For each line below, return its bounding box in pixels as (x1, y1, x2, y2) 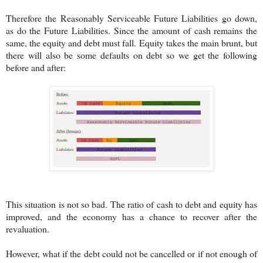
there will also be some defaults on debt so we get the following (6, 48, 257, 61)
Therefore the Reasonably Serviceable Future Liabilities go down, (6, 11, 257, 24)
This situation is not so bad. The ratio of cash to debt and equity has (6, 197, 257, 210)
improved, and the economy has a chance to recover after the (6, 210, 257, 222)
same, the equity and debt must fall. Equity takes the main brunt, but (6, 36, 257, 49)
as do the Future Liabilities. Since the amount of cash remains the (6, 23, 257, 36)
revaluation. (6, 222, 49, 235)
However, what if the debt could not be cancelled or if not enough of (6, 247, 257, 259)
